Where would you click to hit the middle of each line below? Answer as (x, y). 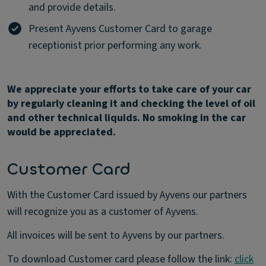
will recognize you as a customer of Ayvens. (103, 212)
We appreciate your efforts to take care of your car (129, 90)
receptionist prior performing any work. (115, 46)
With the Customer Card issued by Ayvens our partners (127, 195)
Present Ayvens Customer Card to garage (120, 29)
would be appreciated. (61, 132)
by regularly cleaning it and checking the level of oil (131, 104)
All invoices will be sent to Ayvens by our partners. (116, 236)
